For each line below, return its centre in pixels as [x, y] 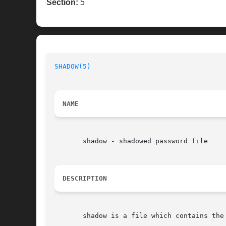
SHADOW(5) [73, 67]
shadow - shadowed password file [131, 141]
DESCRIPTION [85, 179]
